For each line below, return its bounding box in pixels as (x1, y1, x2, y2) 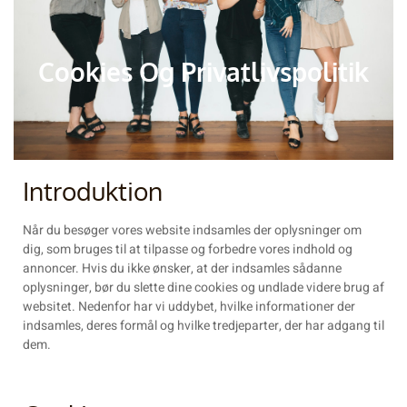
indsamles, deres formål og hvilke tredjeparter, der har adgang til (23, 316, 384, 335)
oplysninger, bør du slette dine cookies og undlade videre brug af (23, 278, 384, 297)
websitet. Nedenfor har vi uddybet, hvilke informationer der (23, 297, 355, 316)
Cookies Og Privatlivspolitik (38, 55, 369, 88)
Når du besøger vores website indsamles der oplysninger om (23, 221, 362, 240)
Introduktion (23, 174, 163, 207)
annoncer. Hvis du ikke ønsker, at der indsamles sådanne (23, 259, 342, 278)
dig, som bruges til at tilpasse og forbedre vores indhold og (23, 240, 352, 259)
